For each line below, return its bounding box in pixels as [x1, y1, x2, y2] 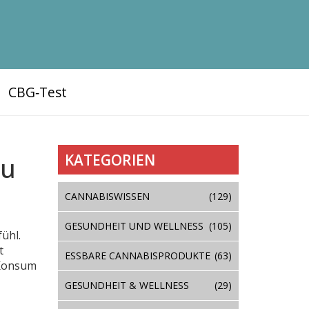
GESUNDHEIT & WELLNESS [64, 278, 189, 292]
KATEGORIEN [64, 150, 155, 170]
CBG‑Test [8, 83, 67, 101]
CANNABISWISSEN [64, 189, 150, 203]
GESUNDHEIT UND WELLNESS [64, 219, 203, 232]
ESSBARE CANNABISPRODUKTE [64, 248, 210, 262]
